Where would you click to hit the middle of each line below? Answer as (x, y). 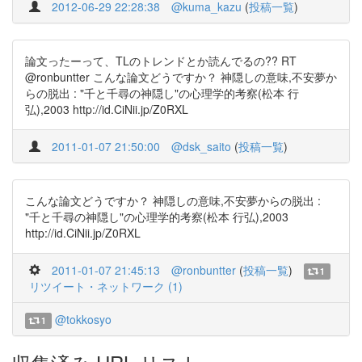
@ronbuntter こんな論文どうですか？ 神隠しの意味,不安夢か (181, 77)
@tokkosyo (83, 319)
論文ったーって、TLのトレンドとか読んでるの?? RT (161, 61)
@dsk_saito (201, 146)
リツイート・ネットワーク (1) (106, 286)
